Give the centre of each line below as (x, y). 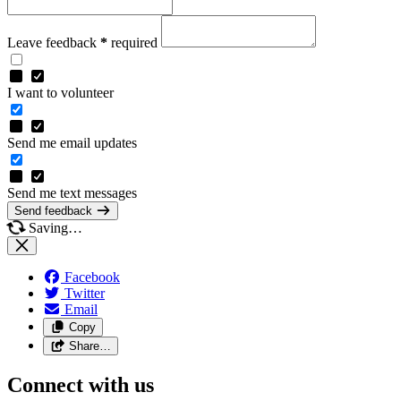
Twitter (85, 293)
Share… (90, 346)
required (134, 42)
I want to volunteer (60, 92)
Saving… (54, 227)
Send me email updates (72, 142)
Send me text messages (72, 192)
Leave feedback (54, 42)
